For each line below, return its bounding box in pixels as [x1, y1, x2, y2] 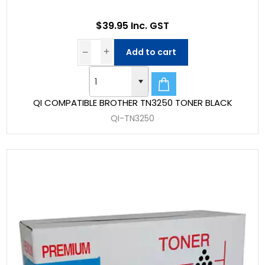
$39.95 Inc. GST [96, 19, 169, 33]
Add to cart [125, 46, 176, 59]
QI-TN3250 [111, 112, 154, 124]
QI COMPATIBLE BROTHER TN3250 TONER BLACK [33, 96, 232, 109]
